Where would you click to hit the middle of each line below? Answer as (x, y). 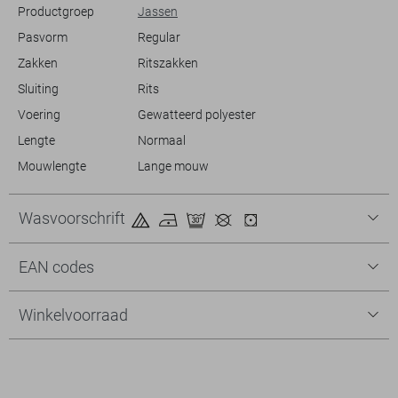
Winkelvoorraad (73, 314)
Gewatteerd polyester (196, 114)
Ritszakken (167, 63)
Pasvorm (42, 37)
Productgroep (56, 11)
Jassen (157, 11)
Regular (159, 37)
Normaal (161, 140)
